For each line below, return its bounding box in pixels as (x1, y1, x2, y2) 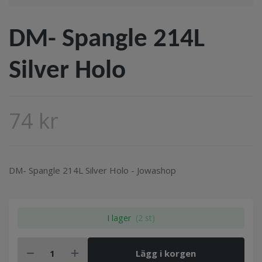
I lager (107, 212, 132, 224)
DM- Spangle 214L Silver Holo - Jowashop (9, 164, 176, 177)
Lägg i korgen (136, 247, 196, 259)
